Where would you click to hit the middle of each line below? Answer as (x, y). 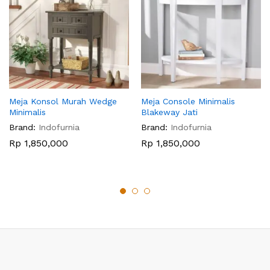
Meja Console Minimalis (188, 101)
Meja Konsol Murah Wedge (63, 101)
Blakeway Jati (169, 112)
